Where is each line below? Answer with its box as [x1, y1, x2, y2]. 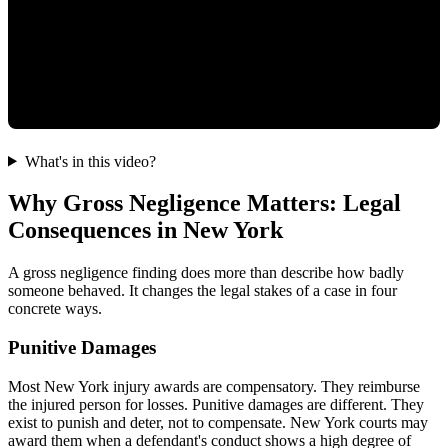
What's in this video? [24, 152, 156, 170]
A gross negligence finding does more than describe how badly [8, 264, 404, 282]
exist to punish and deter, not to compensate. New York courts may [8, 413, 428, 431]
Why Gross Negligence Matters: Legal [8, 190, 401, 217]
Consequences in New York [8, 217, 283, 244]
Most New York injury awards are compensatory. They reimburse [8, 377, 420, 395]
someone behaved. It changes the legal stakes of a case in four [8, 282, 397, 300]
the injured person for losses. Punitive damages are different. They [8, 395, 424, 413]
